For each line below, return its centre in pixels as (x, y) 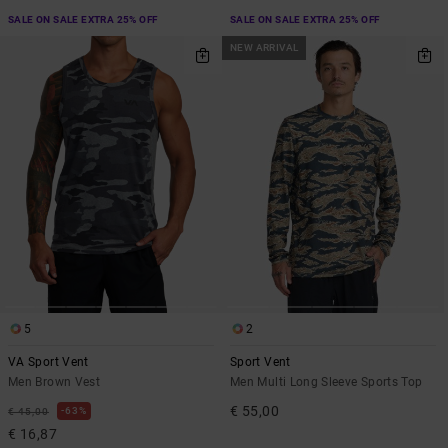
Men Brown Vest (54, 382)
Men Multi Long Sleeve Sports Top (326, 382)
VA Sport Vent (48, 362)
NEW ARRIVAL (264, 47)
